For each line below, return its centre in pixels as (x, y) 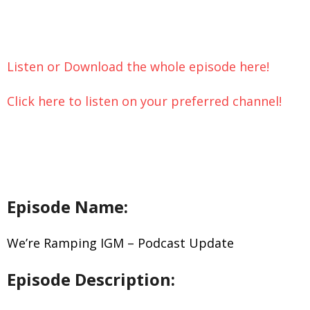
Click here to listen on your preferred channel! (144, 101)
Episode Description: (91, 280)
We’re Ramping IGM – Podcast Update (120, 243)
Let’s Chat (44, 18)
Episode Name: (67, 207)
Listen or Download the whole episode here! (138, 66)
